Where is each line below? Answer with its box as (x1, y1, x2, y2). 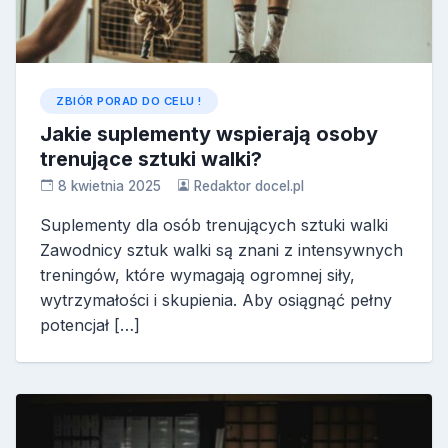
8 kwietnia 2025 (57, 177, 161, 194)
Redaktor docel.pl (194, 177, 305, 194)
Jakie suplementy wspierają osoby (40, 121, 378, 146)
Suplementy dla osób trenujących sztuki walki (40, 214, 388, 235)
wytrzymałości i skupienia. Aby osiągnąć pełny (40, 289, 392, 310)
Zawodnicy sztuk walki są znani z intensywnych (40, 239, 403, 260)
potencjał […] (40, 314, 140, 335)
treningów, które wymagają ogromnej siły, (40, 264, 355, 285)
